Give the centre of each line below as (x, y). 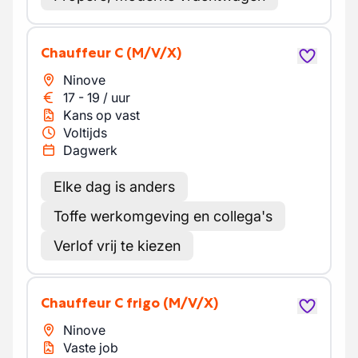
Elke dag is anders (114, 187)
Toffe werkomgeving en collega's (163, 216)
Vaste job (91, 348)
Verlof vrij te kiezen (117, 246)
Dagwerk (90, 150)
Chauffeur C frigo (105, 303)
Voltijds (85, 133)
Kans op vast (101, 115)
